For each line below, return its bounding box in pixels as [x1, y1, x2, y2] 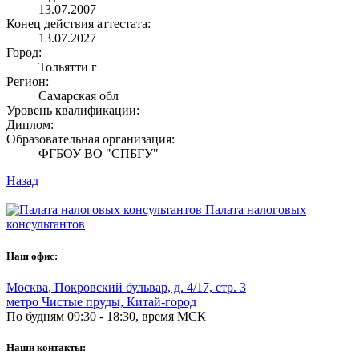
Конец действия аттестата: [6, 17, 151, 31]
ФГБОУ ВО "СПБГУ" [38, 147, 159, 161]
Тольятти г [38, 60, 97, 75]
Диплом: [6, 118, 54, 132]
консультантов [6, 217, 85, 232]
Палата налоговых [205, 203, 306, 217]
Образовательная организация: [6, 132, 175, 147]
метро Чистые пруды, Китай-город [6, 294, 196, 309]
